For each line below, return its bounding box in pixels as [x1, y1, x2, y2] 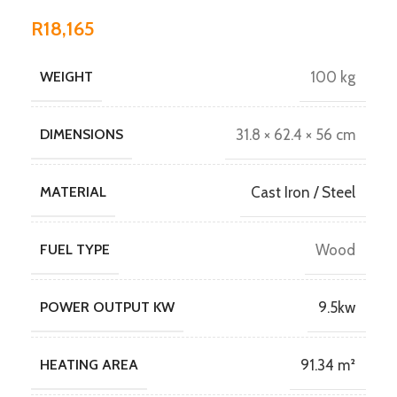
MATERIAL [40, 183, 106, 200]
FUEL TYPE [40, 241, 110, 258]
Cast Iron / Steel [251, 183, 355, 201]
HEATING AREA [40, 356, 138, 373]
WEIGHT [40, 68, 93, 85]
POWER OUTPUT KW [40, 299, 175, 315]
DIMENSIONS [40, 126, 123, 143]
